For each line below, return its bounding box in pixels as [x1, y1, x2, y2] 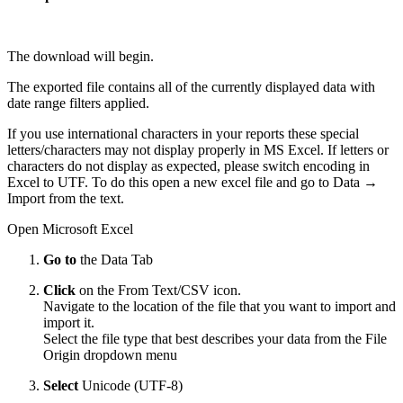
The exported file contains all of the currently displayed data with [7, 79, 375, 95]
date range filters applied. [7, 95, 149, 112]
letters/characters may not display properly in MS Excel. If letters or [7, 142, 389, 158]
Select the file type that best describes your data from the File [43, 331, 387, 347]
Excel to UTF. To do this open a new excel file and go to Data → [7, 175, 381, 191]
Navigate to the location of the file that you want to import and [43, 299, 396, 315]
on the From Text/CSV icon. [76, 282, 241, 299]
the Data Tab [76, 252, 153, 268]
